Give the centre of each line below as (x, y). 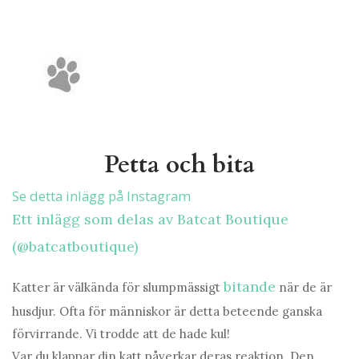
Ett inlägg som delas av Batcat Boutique (150, 220)
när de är (304, 288)
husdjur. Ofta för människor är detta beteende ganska (167, 312)
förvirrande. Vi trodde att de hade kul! (121, 334)
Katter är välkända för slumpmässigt (118, 288)
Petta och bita (179, 165)
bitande (250, 287)
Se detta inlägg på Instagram (101, 196)
